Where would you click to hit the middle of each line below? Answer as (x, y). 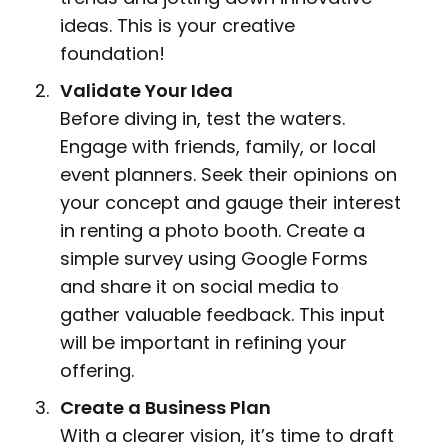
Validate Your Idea (146, 91)
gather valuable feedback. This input (222, 315)
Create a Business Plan (165, 408)
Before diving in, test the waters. (202, 119)
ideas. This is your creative (177, 26)
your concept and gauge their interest (230, 203)
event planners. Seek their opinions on (228, 175)
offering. (96, 371)
